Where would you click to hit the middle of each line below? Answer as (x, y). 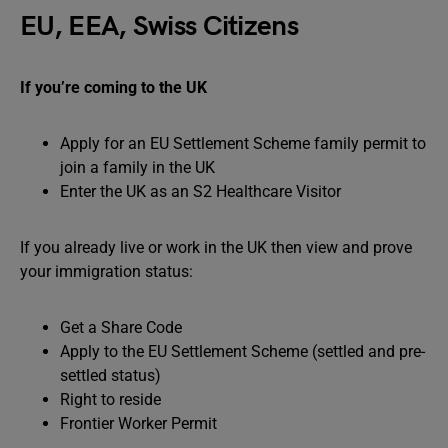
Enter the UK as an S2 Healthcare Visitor (200, 191)
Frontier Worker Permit (138, 423)
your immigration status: (108, 271)
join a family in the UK (137, 167)
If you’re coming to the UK (113, 87)
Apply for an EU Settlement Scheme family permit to (243, 143)
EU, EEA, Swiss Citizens (159, 26)
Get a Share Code (121, 327)
